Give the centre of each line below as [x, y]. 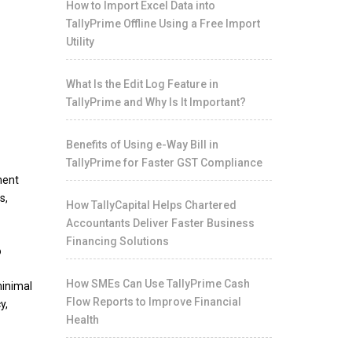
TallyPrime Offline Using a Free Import [163, 24]
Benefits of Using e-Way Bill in [142, 145]
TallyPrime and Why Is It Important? [156, 102]
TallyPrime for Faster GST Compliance [164, 163]
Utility [80, 42]
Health [82, 320]
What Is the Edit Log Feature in [142, 84]
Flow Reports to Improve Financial [153, 302]
